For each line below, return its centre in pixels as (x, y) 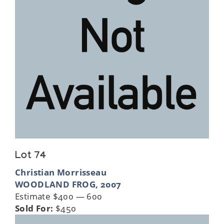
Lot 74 (31, 156)
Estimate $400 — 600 (59, 196)
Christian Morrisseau (61, 172)
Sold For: (34, 208)
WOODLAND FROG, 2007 (68, 184)
